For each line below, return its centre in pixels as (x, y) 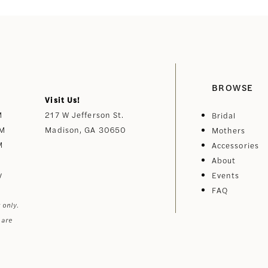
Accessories (235, 145)
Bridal (224, 115)
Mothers (229, 130)
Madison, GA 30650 (86, 129)
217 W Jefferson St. (85, 114)
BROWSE (232, 87)
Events (226, 175)
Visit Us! (63, 99)
